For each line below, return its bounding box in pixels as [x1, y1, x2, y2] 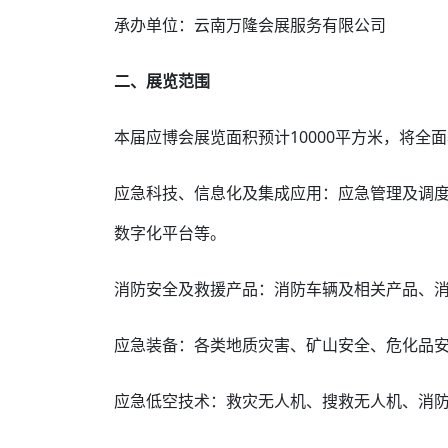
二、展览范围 [114, 70, 210, 92]
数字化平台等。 [114, 222, 226, 244]
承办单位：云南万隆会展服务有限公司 [114, 14, 386, 36]
